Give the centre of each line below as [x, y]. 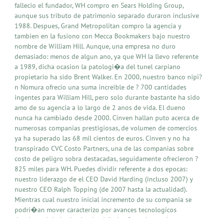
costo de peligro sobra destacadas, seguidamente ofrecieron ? [106, 158]
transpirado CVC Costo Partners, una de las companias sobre [104, 148]
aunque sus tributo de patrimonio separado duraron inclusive [107, 15]
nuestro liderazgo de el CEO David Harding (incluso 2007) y [104, 179]
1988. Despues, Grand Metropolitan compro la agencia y [98, 26]
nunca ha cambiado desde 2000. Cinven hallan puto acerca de [107, 118]
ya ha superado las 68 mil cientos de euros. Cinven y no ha [102, 138]
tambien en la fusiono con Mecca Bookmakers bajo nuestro [102, 36]
